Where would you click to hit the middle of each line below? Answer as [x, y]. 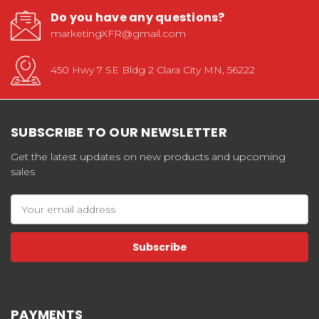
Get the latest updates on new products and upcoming [148, 157]
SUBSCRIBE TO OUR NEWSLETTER [119, 132]
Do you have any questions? [138, 18]
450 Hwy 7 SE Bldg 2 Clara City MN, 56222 [153, 70]
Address [31, 217]
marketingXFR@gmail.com [118, 34]
